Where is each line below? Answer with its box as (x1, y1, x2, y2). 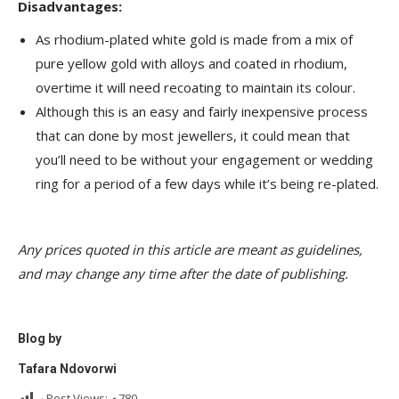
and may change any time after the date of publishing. (18, 265, 348, 283)
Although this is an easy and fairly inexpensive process (36, 102, 368, 121)
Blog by (18, 331, 61, 346)
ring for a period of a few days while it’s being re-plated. (36, 175, 379, 193)
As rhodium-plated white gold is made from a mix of (36, 30, 353, 49)
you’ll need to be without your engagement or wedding (36, 151, 373, 169)
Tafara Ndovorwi (18, 362, 117, 377)
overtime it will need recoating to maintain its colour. (36, 78, 355, 97)
